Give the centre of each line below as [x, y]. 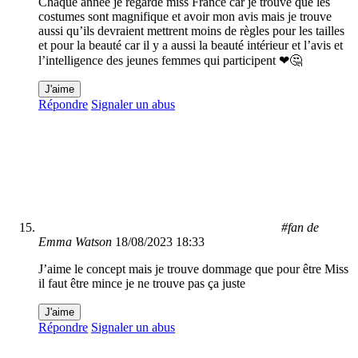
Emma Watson [75, 242]
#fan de [300, 228]
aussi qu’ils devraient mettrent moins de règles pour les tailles [191, 31]
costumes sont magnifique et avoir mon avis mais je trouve [185, 17]
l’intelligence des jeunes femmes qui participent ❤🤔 [170, 61]
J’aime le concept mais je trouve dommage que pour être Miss [193, 269]
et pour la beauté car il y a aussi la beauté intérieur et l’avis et [191, 46]
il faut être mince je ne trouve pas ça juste [142, 284]
